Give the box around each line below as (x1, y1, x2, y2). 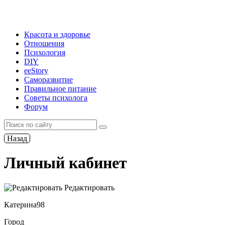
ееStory (24, 66, 48, 75)
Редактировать (62, 183, 115, 192)
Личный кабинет (4, 154, 127, 172)
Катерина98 (4, 200, 45, 209)
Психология (24, 48, 65, 57)
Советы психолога (24, 93, 87, 102)
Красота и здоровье (24, 30, 90, 39)
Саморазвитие (24, 75, 73, 84)
